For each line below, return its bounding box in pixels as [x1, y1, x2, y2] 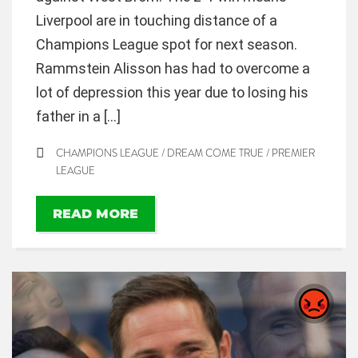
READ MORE [53, 205, 138, 221]
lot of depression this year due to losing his [36, 84, 308, 101]
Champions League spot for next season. [36, 36, 297, 54]
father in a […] [36, 108, 121, 125]
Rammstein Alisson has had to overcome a [36, 60, 310, 78]
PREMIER [272, 145, 315, 161]
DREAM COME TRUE [167, 145, 264, 161]
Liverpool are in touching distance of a [36, 12, 277, 30]
